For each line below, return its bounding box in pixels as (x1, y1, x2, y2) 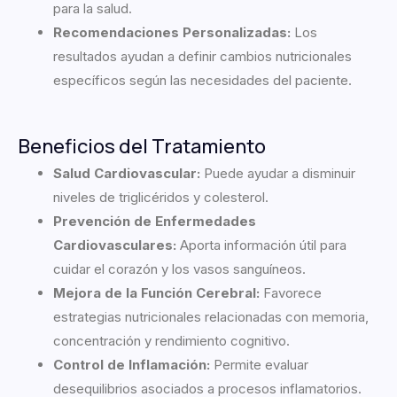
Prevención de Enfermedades (53, 212, 256, 230)
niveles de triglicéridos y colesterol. (53, 188, 269, 206)
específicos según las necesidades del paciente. (53, 71, 352, 89)
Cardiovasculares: (53, 236, 176, 253)
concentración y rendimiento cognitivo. (53, 331, 290, 349)
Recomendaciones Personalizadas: (53, 23, 291, 41)
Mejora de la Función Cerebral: (53, 284, 260, 301)
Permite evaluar (210, 355, 308, 373)
